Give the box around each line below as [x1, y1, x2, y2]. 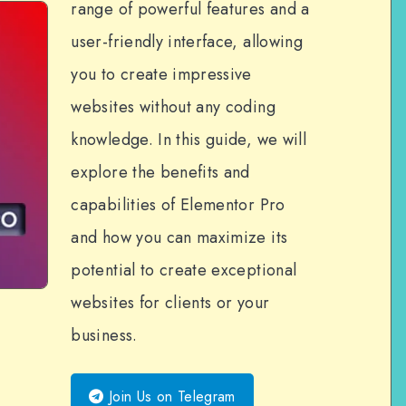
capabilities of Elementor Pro [71, 193, 285, 217]
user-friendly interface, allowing [71, 30, 303, 53]
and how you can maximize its [71, 226, 288, 249]
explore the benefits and [71, 160, 250, 184]
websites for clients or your [71, 291, 270, 314]
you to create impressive [71, 63, 252, 86]
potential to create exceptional [71, 258, 297, 282]
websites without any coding [71, 95, 275, 119]
